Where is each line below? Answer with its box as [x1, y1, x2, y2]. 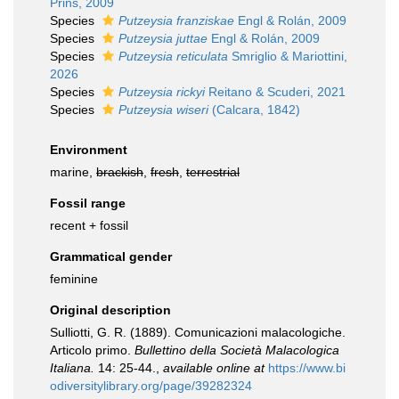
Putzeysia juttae [118, 31, 208, 45]
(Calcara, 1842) [208, 102, 300, 117]
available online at [163, 361, 265, 375]
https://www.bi [268, 361, 346, 375]
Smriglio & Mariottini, [228, 49, 347, 63]
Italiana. [50, 361, 94, 375]
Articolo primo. [50, 343, 134, 357]
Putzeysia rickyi [118, 85, 205, 99]
